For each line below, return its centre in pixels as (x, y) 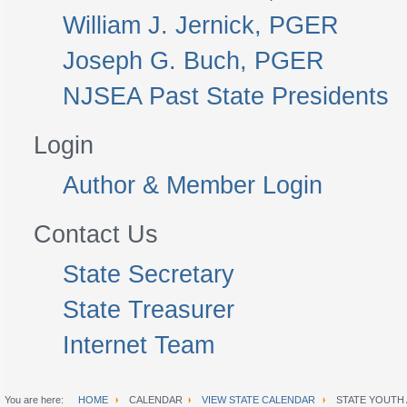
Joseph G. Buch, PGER (194, 61)
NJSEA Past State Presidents (226, 96)
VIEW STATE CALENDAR (258, 400)
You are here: (37, 400)
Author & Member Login (193, 185)
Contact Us (96, 234)
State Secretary (149, 274)
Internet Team (139, 345)
